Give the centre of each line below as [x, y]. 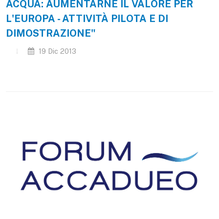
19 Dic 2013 [56, 51]
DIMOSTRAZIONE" [51, 33]
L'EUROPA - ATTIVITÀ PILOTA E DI [87, 19]
